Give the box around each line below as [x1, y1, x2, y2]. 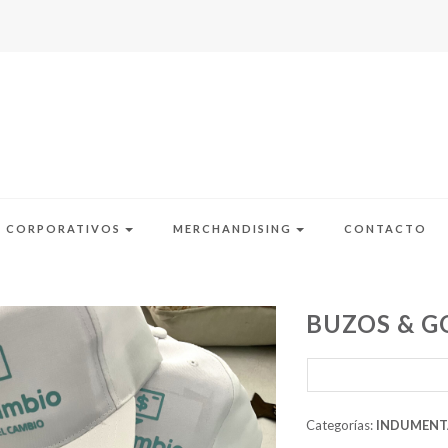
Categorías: [306, 416, 377, 433]
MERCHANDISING [173, 221, 296, 235]
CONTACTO [344, 221, 427, 235]
